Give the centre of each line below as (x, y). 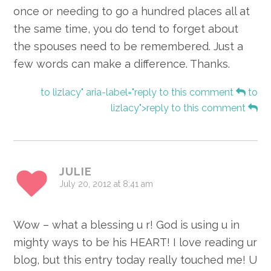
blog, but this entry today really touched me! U (135, 260)
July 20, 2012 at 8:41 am (106, 184)
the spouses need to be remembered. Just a (129, 47)
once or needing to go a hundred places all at (132, 11)
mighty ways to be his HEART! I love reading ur (135, 243)
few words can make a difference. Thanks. (122, 64)
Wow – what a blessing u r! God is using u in (127, 225)
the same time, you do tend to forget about (126, 29)
